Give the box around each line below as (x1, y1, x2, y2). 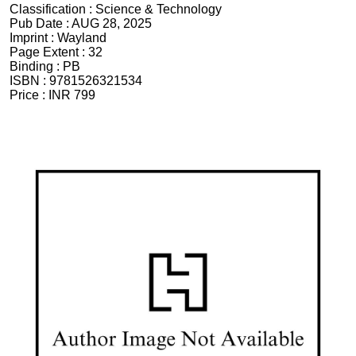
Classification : (10, 2, 95, 17)
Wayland (57, 31, 106, 45)
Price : (10, 88, 48, 103)
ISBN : (10, 74, 49, 88)
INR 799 (48, 88, 95, 103)
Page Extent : (10, 45, 88, 60)
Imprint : (10, 31, 57, 45)
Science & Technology (95, 2, 222, 17)
